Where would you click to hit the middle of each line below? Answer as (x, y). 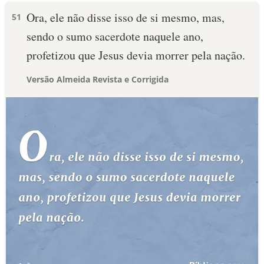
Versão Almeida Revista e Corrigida (98, 79)
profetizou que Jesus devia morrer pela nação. (136, 55)
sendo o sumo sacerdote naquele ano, (115, 36)
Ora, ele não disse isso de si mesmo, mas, (126, 17)
